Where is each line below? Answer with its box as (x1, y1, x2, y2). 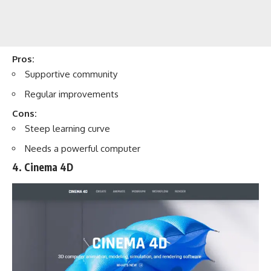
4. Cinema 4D (12, 160, 73, 174)
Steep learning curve (25, 123, 110, 135)
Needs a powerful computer (25, 142, 140, 154)
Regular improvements (25, 88, 119, 100)
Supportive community (25, 68, 117, 80)
